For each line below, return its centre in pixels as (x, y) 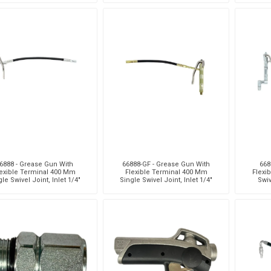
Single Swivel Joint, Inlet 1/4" (166, 180)
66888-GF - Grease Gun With (166, 164)
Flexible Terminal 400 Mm (166, 172)
